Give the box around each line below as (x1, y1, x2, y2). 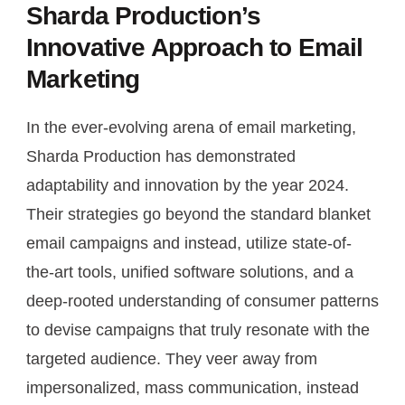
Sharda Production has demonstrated (26, 146, 296, 165)
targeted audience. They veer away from (26, 349, 317, 368)
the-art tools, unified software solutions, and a (26, 262, 353, 281)
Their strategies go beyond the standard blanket (26, 204, 371, 223)
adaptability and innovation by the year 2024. (26, 175, 349, 194)
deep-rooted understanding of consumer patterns (26, 291, 379, 310)
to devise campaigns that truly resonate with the (26, 320, 370, 339)
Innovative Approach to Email (26, 33, 363, 61)
